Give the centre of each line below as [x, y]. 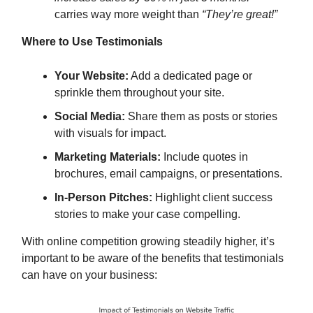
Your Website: [92, 76]
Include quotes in [204, 157]
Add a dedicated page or [190, 76]
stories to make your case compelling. [147, 214]
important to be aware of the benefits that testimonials [153, 259]
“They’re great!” [240, 15]
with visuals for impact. [110, 133]
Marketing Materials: [108, 157]
